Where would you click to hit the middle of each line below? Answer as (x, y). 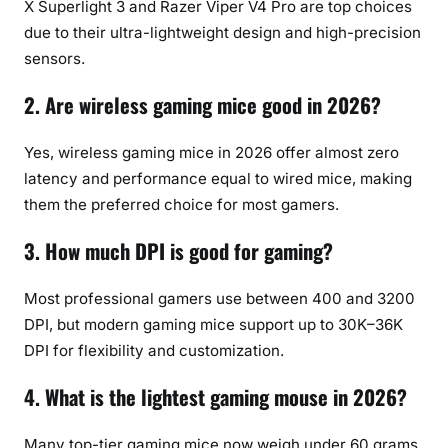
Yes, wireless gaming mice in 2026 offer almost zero (211, 152)
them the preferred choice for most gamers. (181, 204)
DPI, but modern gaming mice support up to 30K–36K (213, 324)
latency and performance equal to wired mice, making (218, 178)
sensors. (54, 58)
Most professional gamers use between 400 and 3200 (219, 298)
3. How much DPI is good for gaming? (178, 251)
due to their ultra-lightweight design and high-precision (222, 32)
